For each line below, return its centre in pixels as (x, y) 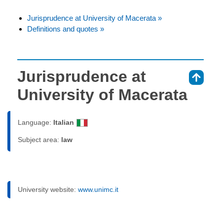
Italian (64, 122)
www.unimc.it (98, 189)
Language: (36, 122)
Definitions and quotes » (66, 29)
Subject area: (39, 139)
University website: (48, 189)
